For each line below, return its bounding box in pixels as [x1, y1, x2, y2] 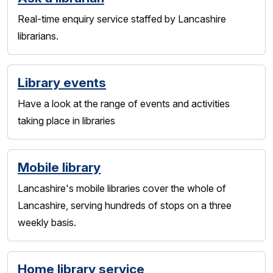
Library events [18, 75, 106, 90]
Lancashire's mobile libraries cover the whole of [18, 182, 226, 194]
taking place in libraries [18, 115, 115, 127]
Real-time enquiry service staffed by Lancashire [18, 13, 226, 25]
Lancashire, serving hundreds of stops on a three [18, 199, 232, 211]
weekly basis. [18, 216, 76, 229]
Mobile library [18, 160, 101, 175]
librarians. [18, 30, 58, 42]
